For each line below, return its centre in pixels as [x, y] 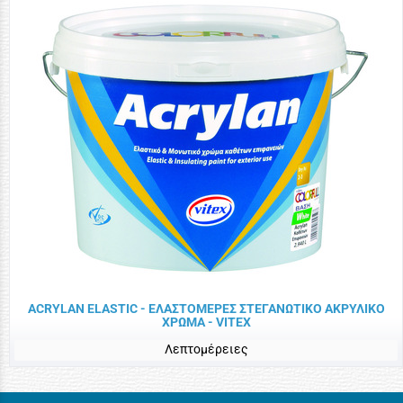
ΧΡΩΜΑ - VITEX [206, 322]
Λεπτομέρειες [206, 349]
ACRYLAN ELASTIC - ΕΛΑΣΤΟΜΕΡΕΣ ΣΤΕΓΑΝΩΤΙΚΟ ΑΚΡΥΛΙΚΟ [206, 308]
